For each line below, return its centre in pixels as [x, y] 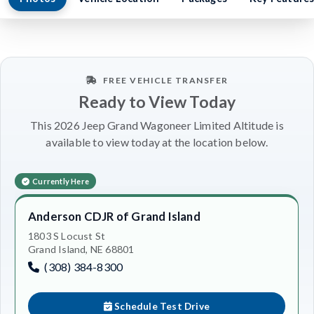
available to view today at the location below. [157, 142]
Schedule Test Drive [161, 306]
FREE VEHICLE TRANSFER [165, 80]
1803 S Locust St [67, 235]
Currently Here [61, 181]
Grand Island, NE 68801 [81, 249]
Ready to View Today [157, 101]
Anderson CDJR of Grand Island [114, 216]
